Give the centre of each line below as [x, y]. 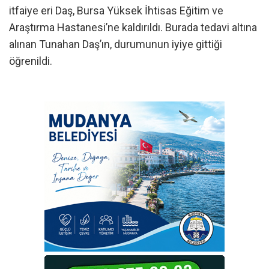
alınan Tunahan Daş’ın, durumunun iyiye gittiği [116, 44]
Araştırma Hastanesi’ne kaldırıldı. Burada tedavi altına [133, 27]
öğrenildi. [31, 61]
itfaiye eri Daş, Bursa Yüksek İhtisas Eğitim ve [116, 10]
